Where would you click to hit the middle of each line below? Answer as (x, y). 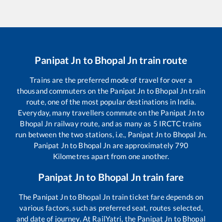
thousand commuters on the (63, 90)
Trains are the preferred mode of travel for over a (111, 80)
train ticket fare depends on (157, 196)
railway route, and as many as (103, 123)
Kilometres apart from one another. (111, 156)
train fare (162, 177)
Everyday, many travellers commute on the (89, 112)
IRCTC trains (180, 123)
